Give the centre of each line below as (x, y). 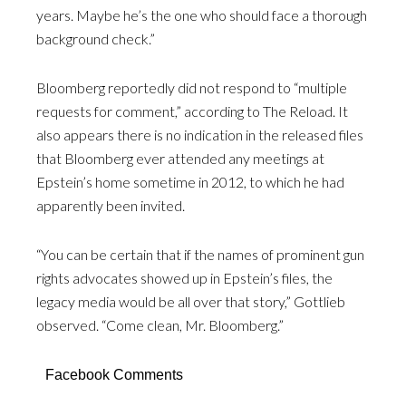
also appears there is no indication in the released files (200, 135)
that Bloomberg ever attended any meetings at (180, 159)
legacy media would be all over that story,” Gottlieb (191, 302)
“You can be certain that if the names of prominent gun (200, 255)
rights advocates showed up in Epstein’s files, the (184, 278)
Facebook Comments (114, 375)
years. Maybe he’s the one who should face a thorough (202, 15)
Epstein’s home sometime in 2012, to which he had (190, 182)
